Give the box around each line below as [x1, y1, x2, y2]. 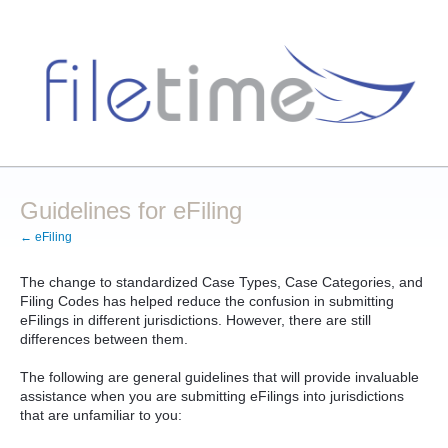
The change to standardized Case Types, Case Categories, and [20, 273, 423, 290]
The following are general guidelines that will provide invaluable [20, 369, 419, 386]
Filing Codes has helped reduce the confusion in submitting [20, 292, 394, 309]
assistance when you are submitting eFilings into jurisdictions [20, 388, 404, 405]
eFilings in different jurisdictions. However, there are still [20, 311, 371, 328]
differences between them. [20, 330, 188, 347]
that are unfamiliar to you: [20, 407, 182, 424]
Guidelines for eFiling [20, 196, 242, 224]
